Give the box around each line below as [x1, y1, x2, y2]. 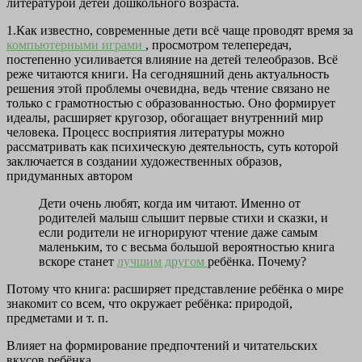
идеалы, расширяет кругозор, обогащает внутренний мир [6, 111, 323, 125]
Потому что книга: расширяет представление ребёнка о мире [6, 282, 343, 297]
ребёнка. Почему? [208, 255, 306, 269]
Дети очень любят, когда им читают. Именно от [39, 196, 301, 211]
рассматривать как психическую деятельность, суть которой [6, 140, 339, 154]
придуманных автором [6, 169, 133, 183]
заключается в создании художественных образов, [6, 154, 282, 169]
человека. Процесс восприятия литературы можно [6, 125, 284, 140]
